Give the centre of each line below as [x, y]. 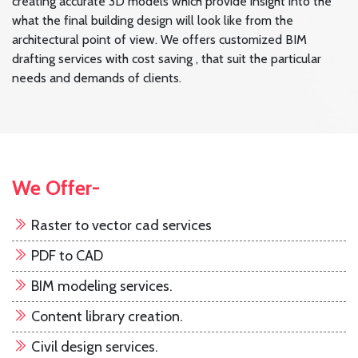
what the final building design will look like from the [153, 21]
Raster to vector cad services [120, 226]
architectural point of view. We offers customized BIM [159, 40]
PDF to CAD [66, 256]
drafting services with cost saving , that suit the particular [167, 59]
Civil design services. [93, 347]
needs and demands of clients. [97, 78]
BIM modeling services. [100, 286]
